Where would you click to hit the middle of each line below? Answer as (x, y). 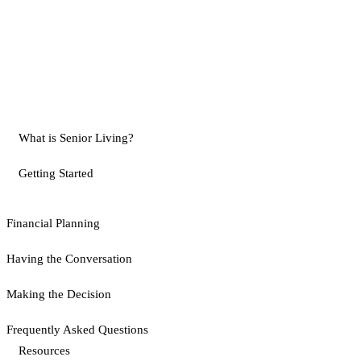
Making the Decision (59, 295)
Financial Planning (53, 224)
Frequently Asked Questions (77, 330)
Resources (44, 351)
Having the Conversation (69, 259)
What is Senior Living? (76, 138)
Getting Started (56, 174)
